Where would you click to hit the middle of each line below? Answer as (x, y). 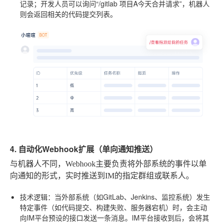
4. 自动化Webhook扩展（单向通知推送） (84, 149)
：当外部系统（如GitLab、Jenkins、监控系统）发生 (129, 197)
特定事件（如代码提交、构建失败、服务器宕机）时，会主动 (113, 207)
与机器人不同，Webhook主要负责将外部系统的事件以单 (108, 164)
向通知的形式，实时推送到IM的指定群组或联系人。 (102, 176)
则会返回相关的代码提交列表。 (68, 14)
